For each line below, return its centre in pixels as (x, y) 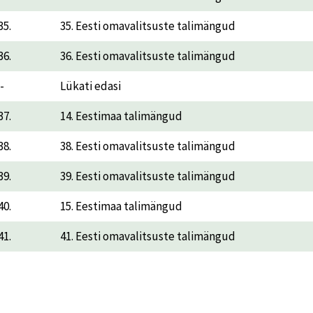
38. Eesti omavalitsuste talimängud (149, 146)
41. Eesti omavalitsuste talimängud (148, 236)
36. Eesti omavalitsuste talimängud (149, 56)
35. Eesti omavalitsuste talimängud (149, 26)
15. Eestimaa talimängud (121, 206)
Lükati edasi (90, 86)
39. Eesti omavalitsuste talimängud (148, 176)
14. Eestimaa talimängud (121, 116)
